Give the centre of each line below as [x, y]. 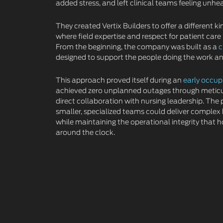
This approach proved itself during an [119, 80]
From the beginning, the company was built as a [137, 47]
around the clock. [85, 133]
